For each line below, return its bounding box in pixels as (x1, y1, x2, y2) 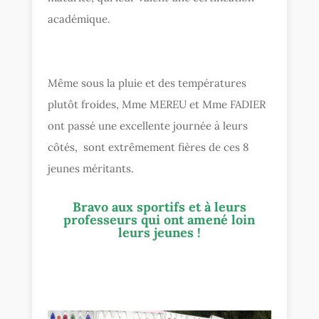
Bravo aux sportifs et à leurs (72, 198, 246, 215)
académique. (48, 11, 111, 26)
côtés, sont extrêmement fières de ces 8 (48, 140, 249, 154)
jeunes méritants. (48, 161, 135, 175)
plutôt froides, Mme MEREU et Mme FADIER (48, 97, 266, 111)
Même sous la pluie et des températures (48, 75, 247, 90)
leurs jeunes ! (117, 224, 201, 241)
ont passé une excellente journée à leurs (48, 118, 249, 132)
